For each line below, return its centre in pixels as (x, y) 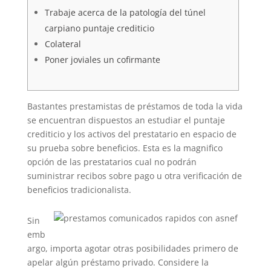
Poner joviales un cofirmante (102, 60)
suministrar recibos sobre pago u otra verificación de (134, 176)
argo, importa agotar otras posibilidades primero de (132, 248)
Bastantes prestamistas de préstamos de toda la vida (135, 106)
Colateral (63, 44)
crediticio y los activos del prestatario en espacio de (132, 134)
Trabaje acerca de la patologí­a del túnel (125, 12)
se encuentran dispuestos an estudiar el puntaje (126, 120)
